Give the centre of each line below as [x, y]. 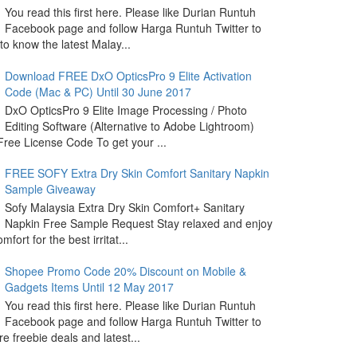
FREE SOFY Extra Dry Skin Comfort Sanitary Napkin [137, 173]
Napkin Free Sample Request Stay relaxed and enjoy [138, 224]
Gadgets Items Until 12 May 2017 [89, 286]
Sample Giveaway [50, 189]
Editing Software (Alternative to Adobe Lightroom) [129, 126]
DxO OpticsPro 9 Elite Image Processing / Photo [126, 110]
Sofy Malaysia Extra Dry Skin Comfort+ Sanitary [124, 208]
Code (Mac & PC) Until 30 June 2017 [98, 91]
